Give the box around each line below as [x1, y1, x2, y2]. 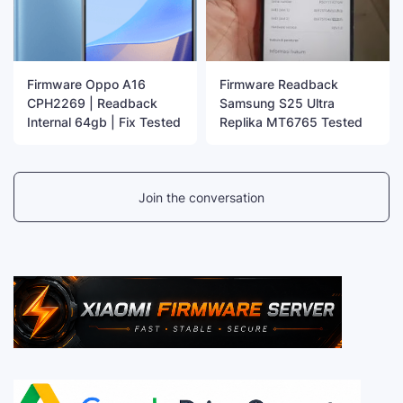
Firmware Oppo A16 [27, 76, 146, 93]
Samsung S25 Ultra [219, 95, 335, 112]
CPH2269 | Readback [27, 95, 157, 112]
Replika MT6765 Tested [219, 114, 363, 130]
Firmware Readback [219, 76, 338, 93]
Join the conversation [139, 189, 264, 205]
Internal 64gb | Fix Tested [27, 114, 181, 130]
